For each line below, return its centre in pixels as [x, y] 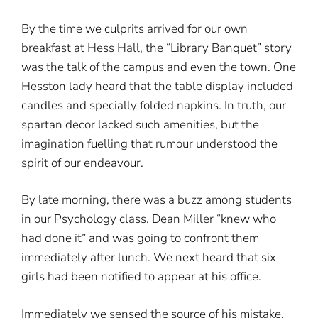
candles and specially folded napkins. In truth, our [154, 105]
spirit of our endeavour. [82, 163]
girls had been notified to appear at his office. [143, 276]
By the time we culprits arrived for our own [135, 28]
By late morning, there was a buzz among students [157, 200]
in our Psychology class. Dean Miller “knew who [149, 219]
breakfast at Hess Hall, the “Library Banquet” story [157, 48]
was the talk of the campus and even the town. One [159, 67]
